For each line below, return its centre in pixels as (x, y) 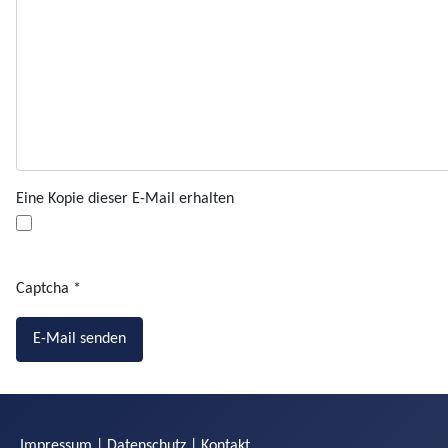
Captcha (42, 288)
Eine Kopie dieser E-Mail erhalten (125, 198)
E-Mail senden (79, 339)
